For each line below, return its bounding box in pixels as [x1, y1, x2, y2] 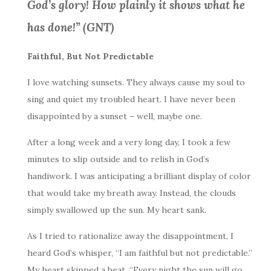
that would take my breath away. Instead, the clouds [27, 188, 236, 198]
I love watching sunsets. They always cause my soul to [27, 77, 245, 88]
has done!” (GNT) [27, 20, 114, 34]
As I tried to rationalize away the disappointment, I [27, 230, 233, 241]
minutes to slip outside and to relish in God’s [27, 154, 209, 165]
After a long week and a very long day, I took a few [27, 137, 230, 148]
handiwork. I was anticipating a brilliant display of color [27, 171, 251, 181]
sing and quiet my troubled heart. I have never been [27, 94, 235, 105]
